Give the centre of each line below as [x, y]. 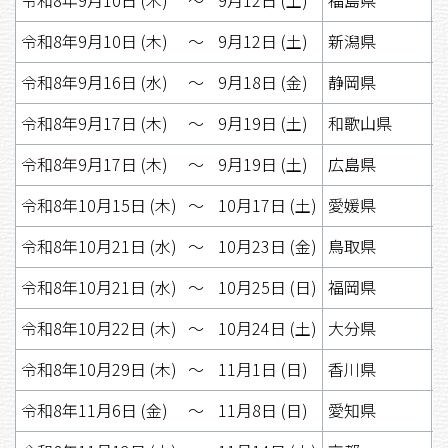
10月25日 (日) [267, 286]
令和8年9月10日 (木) [94, 40]
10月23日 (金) [267, 245]
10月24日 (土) [267, 327]
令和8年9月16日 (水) [94, 81]
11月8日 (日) [262, 409]
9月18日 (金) [262, 81]
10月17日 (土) [267, 204]
